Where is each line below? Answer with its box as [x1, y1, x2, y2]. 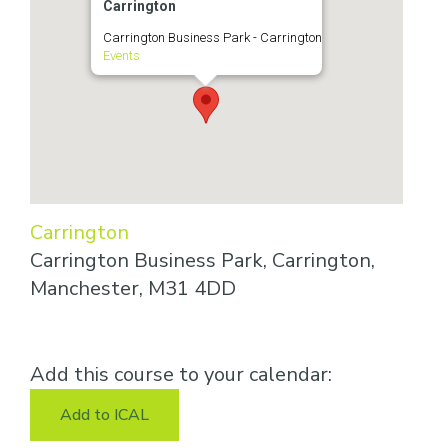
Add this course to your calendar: [30, 361, 332, 388]
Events [102, 48, 139, 63]
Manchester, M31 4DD [30, 275, 236, 302]
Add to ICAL [60, 404, 149, 426]
